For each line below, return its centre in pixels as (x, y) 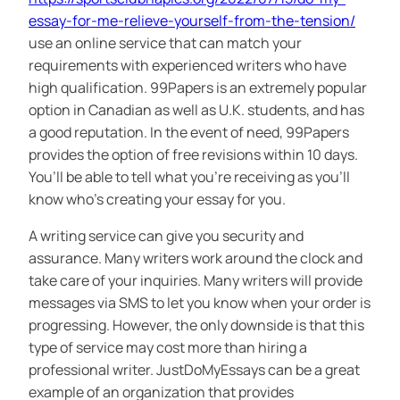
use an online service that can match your (165, 43)
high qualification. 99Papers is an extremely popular (198, 88)
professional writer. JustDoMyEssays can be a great (194, 370)
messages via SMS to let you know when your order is (200, 303)
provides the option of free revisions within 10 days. (193, 155)
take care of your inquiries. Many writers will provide (196, 281)
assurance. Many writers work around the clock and (196, 258)
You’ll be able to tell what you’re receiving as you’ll (189, 177)
